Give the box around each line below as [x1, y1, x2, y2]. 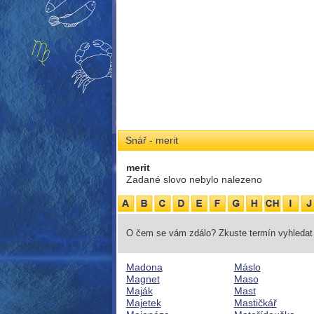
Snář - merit [125, 135, 178, 146]
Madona [125, 261, 163, 273]
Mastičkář [233, 297, 277, 308]
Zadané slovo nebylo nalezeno [125, 174, 262, 185]
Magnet [125, 273, 160, 285]
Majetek [125, 297, 161, 308]
